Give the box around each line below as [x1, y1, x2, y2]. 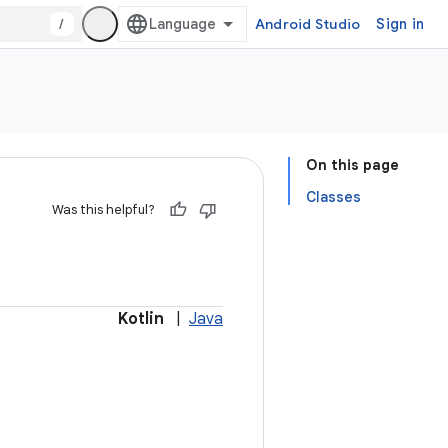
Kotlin [118, 309, 164, 329]
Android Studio [254, 15, 361, 33]
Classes [306, 188, 361, 206]
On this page [306, 156, 399, 174]
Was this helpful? [52, 201, 155, 218]
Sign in [376, 15, 424, 33]
